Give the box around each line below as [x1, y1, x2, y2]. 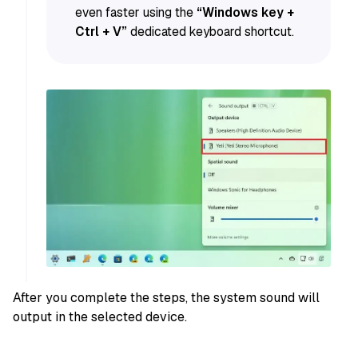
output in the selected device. [13, 308, 187, 325]
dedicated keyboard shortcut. [126, 23, 294, 41]
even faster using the [74, 4, 197, 22]
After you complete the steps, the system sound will [13, 288, 320, 306]
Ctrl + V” [74, 23, 127, 41]
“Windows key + [196, 4, 294, 22]
